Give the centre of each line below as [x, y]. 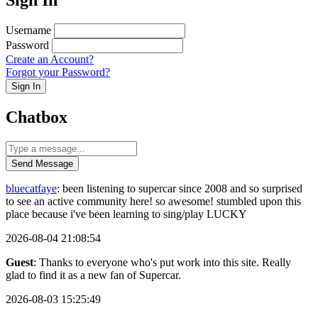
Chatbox [37, 117]
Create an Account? [50, 60]
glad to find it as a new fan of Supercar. [93, 275]
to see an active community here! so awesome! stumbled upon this [153, 202]
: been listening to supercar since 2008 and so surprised [180, 189]
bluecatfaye [31, 189]
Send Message [42, 164]
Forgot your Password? [58, 72]
